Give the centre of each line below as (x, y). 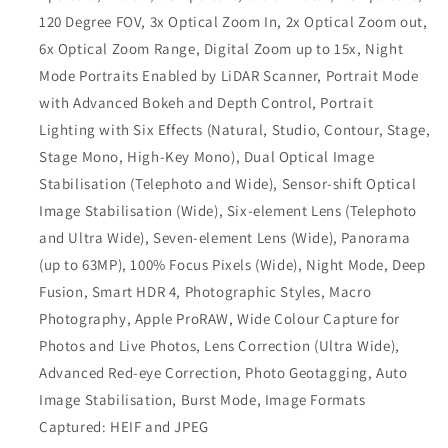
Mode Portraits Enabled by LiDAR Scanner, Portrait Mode (229, 75)
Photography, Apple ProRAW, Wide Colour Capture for (220, 318)
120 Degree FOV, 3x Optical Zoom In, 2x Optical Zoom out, (233, 21)
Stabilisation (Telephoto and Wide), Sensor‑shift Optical (228, 183)
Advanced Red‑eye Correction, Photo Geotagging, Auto (223, 372)
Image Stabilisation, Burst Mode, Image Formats (202, 399)
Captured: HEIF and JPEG (124, 426)
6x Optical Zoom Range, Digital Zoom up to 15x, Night (221, 48)
